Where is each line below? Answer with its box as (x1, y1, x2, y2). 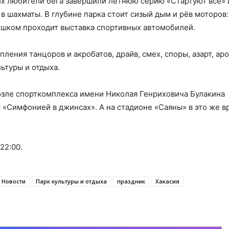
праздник (117, 177, 145, 185)
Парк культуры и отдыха (36, 177, 107, 185)
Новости (2, 177, 26, 185)
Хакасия (155, 177, 179, 185)
